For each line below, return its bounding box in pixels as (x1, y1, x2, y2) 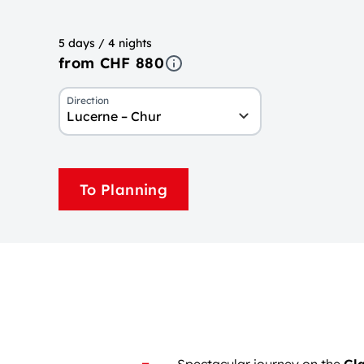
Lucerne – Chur (67, 108, 161, 124)
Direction (67, 94, 109, 106)
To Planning (80, 180, 167, 199)
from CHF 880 (58, 54, 164, 72)
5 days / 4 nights (58, 36, 152, 50)
